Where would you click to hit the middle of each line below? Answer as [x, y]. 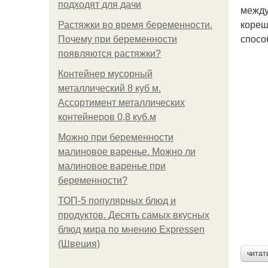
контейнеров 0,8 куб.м [107, 117]
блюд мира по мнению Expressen [131, 229]
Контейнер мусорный [105, 74]
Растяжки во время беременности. [135, 25]
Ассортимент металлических [121, 103]
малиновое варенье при [112, 166]
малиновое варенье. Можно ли [127, 152]
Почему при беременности [118, 39]
